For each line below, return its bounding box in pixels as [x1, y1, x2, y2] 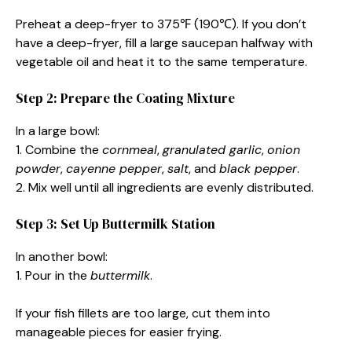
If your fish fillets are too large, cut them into [16, 304, 270, 321]
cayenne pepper [66, 159, 162, 177]
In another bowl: [16, 247, 108, 265]
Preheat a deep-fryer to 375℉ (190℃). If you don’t [16, 15, 306, 32]
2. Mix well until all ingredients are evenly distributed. [16, 178, 313, 196]
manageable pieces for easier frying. [16, 323, 222, 340]
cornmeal [102, 141, 157, 158]
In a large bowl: [16, 122, 100, 139]
